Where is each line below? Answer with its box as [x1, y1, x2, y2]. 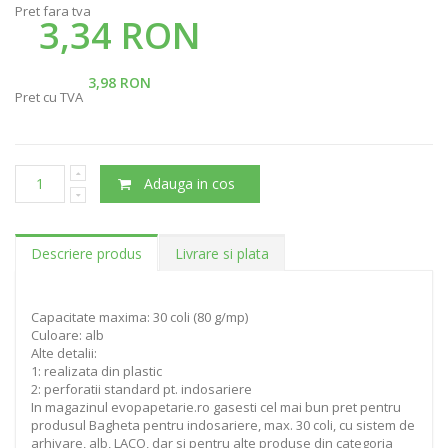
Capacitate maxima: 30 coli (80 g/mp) [31, 307, 248, 326]
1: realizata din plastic [31, 361, 162, 380]
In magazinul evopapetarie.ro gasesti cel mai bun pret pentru [31, 397, 401, 416]
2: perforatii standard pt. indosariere [31, 379, 252, 398]
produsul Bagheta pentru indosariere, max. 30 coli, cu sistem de [31, 415, 415, 434]
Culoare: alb [31, 325, 104, 344]
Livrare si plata [175, 243, 269, 263]
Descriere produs [31, 243, 142, 263]
